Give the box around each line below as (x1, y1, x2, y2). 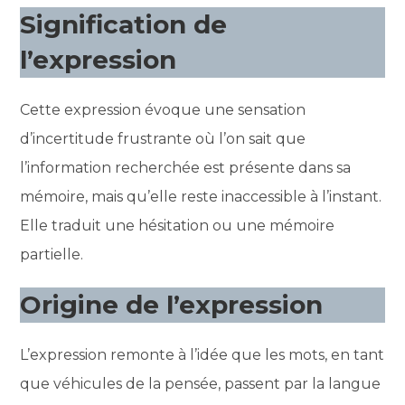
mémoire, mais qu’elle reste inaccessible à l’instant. (20, 187, 382, 205)
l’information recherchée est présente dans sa (20, 158, 352, 176)
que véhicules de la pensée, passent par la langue (20, 374, 381, 392)
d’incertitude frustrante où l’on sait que (20, 129, 306, 147)
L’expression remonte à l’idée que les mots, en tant (20, 345, 385, 363)
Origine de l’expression (20, 288, 324, 320)
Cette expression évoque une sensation (20, 100, 306, 118)
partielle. (20, 245, 84, 263)
